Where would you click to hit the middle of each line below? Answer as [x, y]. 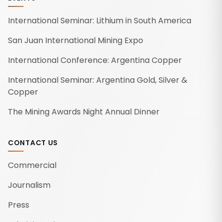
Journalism [29, 185]
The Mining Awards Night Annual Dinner [84, 111]
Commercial [32, 165]
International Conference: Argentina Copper [95, 60]
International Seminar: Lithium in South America [100, 20]
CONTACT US [33, 142]
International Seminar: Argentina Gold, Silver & [98, 80]
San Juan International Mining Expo [76, 40]
